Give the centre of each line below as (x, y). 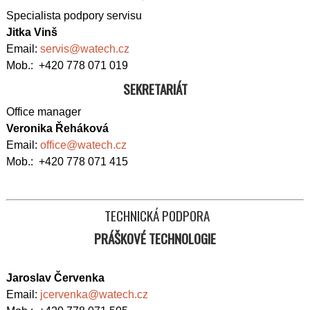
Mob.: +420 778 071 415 (67, 162)
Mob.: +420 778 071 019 (67, 65)
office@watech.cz (83, 145)
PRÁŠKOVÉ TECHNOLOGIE (155, 238)
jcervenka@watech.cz (94, 294)
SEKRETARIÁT (155, 89)
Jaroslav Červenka (55, 278)
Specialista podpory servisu (74, 16)
